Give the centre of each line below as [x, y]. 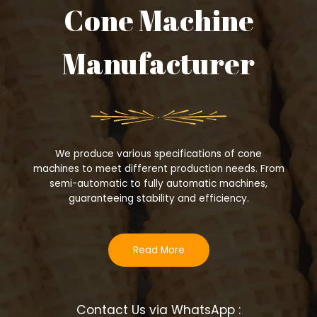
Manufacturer [158, 63]
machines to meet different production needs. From [158, 169]
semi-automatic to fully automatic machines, [158, 184]
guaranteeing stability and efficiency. [158, 199]
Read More [158, 250]
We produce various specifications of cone [158, 154]
